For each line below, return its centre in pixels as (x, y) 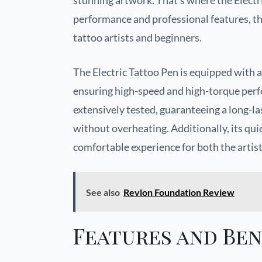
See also (103, 192)
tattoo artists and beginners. (137, 38)
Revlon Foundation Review (179, 192)
